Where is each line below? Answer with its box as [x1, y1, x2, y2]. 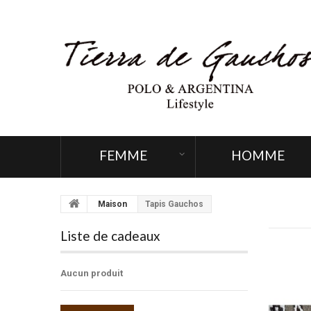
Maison [98, 199, 127, 210]
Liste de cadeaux [60, 228, 160, 244]
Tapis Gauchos [145, 199, 203, 210]
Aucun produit [60, 268, 123, 279]
